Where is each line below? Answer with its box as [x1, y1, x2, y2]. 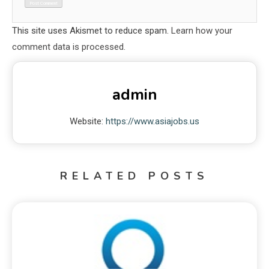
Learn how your [171, 25, 232, 36]
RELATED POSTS [60, 168, 209, 183]
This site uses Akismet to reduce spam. [12, 25, 171, 36]
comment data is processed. [12, 41, 125, 52]
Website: [70, 115, 106, 127]
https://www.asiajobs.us [106, 115, 199, 127]
